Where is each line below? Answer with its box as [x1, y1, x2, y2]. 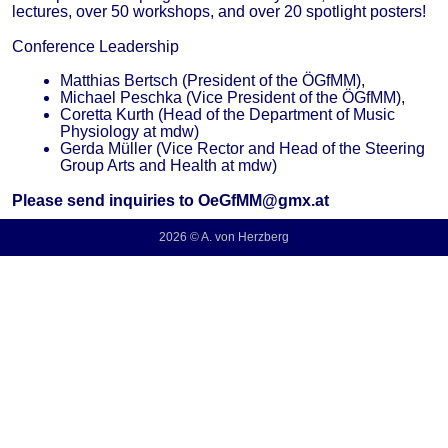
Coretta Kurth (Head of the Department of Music [60, 106, 395, 124]
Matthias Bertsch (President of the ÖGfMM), [60, 72, 365, 90]
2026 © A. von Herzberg [159, 229, 289, 244]
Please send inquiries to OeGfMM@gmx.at [12, 191, 329, 209]
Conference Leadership [12, 37, 179, 55]
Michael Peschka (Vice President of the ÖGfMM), [60, 89, 405, 107]
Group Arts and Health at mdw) [60, 157, 277, 175]
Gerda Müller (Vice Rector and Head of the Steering [60, 140, 425, 158]
